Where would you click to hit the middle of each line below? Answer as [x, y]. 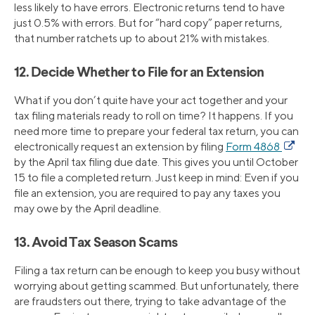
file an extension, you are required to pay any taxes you [147, 193]
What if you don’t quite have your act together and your [151, 100]
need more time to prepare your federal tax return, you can [156, 131]
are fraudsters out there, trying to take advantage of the [150, 301]
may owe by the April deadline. [88, 208]
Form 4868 [254, 146]
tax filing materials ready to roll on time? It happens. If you [154, 115]
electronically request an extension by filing [120, 146]
